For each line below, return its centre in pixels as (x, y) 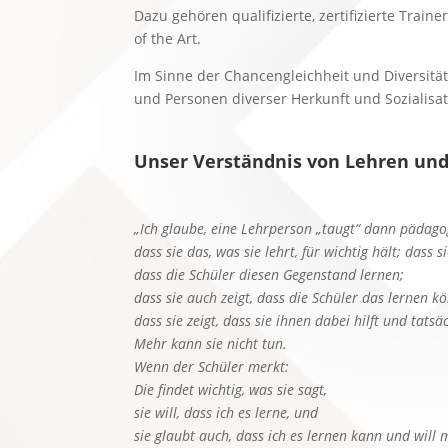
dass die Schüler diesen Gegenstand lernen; (269, 274)
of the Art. (168, 38)
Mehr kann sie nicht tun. (211, 343)
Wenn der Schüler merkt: (212, 366)
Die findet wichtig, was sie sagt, (231, 389)
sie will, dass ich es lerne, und (226, 412)
